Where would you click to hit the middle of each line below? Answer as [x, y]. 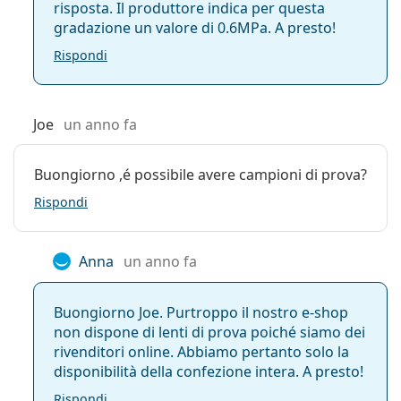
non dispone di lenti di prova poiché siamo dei [209, 333]
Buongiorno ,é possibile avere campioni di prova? [200, 175]
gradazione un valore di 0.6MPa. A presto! [195, 28]
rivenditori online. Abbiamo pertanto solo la [201, 352]
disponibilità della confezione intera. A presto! [209, 372]
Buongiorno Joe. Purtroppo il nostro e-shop [201, 313]
